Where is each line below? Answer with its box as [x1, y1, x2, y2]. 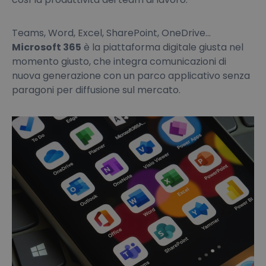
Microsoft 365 [12, 40, 81, 54]
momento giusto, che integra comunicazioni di [12, 54, 226, 68]
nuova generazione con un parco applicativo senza [12, 68, 250, 83]
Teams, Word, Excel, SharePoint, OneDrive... [12, 26, 211, 40]
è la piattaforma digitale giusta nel [81, 40, 243, 54]
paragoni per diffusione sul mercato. [12, 83, 180, 97]
